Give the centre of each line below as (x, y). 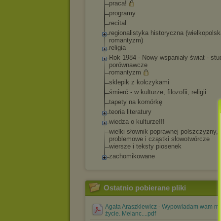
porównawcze (128, 65)
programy (122, 13)
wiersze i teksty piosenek (145, 146)
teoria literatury (130, 112)
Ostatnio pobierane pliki (145, 188)
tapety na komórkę (136, 102)
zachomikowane (132, 156)
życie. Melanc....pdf (130, 214)
